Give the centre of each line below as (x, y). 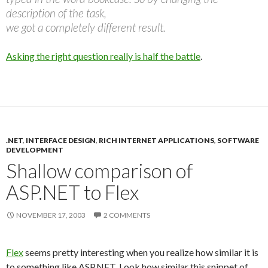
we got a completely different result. (86, 27)
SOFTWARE (238, 140)
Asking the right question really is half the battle (103, 56)
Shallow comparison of (100, 170)
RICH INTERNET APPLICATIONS (156, 140)
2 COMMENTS (127, 215)
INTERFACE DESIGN (61, 140)
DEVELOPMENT (35, 150)
